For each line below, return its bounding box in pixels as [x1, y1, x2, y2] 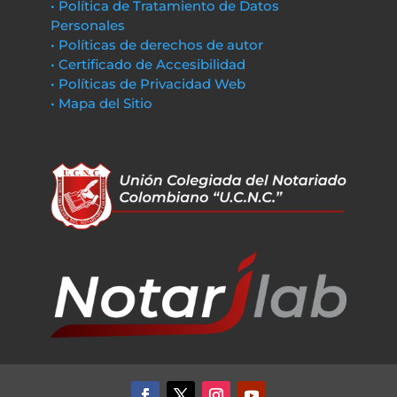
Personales [50, 17, 125, 34]
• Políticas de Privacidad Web [50, 75, 245, 92]
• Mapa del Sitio [50, 95, 156, 112]
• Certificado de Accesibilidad [50, 56, 245, 73]
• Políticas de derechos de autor [50, 36, 263, 53]
